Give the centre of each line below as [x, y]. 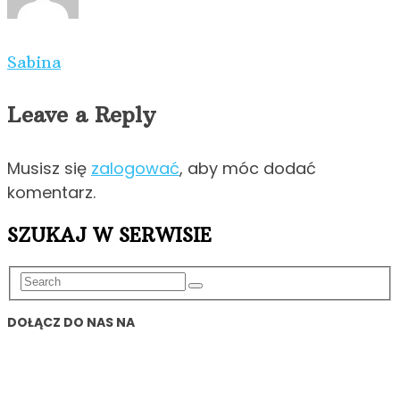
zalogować [135, 169]
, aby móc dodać [248, 169]
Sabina [34, 62]
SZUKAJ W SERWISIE [109, 236]
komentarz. [51, 193]
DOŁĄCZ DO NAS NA [71, 322]
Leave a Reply [81, 115]
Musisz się [49, 169]
